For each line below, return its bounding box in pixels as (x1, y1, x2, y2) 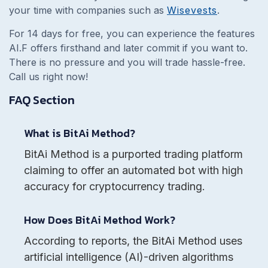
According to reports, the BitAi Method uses (24, 234, 242, 247)
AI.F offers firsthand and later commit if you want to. (9, 41, 248, 54)
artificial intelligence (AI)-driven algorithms (24, 250, 233, 263)
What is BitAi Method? (24, 124, 135, 141)
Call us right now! (9, 70, 91, 83)
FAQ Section (9, 90, 75, 109)
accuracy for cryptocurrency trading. (24, 179, 205, 193)
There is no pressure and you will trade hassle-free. (9, 56, 245, 68)
